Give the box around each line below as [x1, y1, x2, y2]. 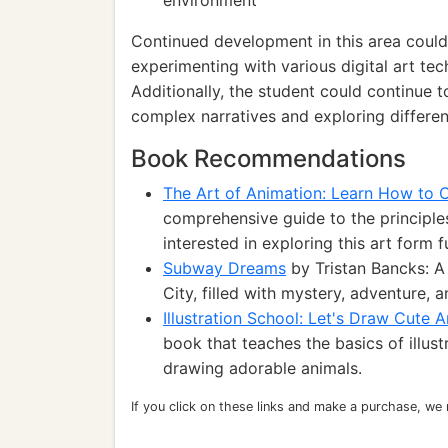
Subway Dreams [163, 258, 286, 278]
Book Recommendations [131, 144, 406, 173]
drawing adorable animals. [163, 358, 362, 378]
